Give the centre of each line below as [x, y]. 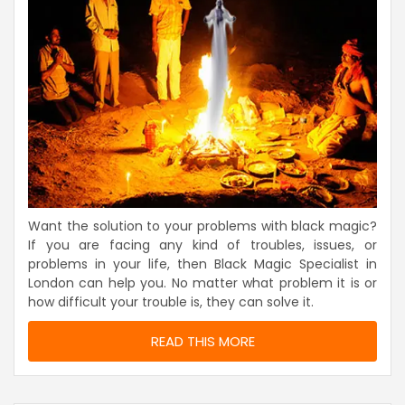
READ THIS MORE [202, 341]
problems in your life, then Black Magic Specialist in [202, 264]
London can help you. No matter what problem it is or [202, 283]
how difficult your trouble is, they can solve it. [171, 301]
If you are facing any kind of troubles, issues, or [202, 245]
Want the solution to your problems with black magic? [202, 226]
